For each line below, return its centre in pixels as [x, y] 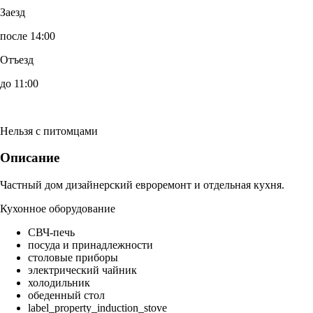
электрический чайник [82, 270]
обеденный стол [66, 296]
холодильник [59, 283]
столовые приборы [73, 258]
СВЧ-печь [51, 233]
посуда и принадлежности [90, 245]
